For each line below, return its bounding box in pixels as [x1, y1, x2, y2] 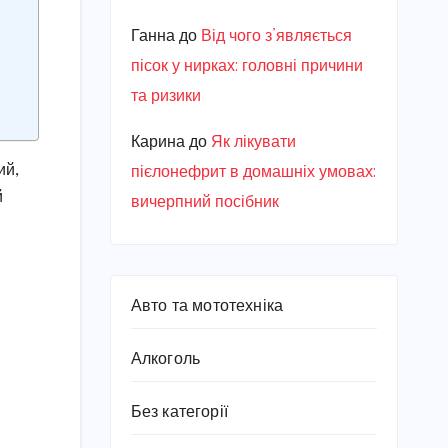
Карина [130, 134, 185, 151]
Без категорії [130, 404, 229, 421]
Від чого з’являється [200, 28, 352, 45]
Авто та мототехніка [130, 298, 284, 315]
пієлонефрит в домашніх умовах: [130, 164, 376, 181]
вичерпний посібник [130, 194, 279, 211]
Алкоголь [130, 351, 201, 368]
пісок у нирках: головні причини [130, 58, 363, 75]
